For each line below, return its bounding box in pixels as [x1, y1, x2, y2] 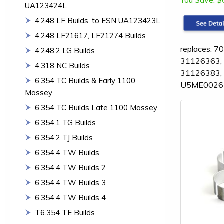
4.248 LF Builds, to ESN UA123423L [35, 16, 160, 25]
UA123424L [25, 1, 67, 10]
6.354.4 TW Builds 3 [35, 178, 106, 187]
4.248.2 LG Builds [35, 46, 95, 55]
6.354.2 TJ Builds [35, 133, 93, 142]
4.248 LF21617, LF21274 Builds [35, 31, 146, 40]
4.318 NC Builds [35, 61, 90, 70]
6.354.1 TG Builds [35, 118, 96, 127]
